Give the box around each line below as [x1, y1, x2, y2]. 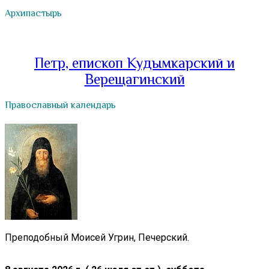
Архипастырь [5, 7, 62, 19]
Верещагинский [84, 71, 185, 87]
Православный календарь [5, 100, 116, 111]
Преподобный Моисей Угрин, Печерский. [5, 231, 189, 243]
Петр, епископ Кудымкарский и [34, 55, 235, 71]
